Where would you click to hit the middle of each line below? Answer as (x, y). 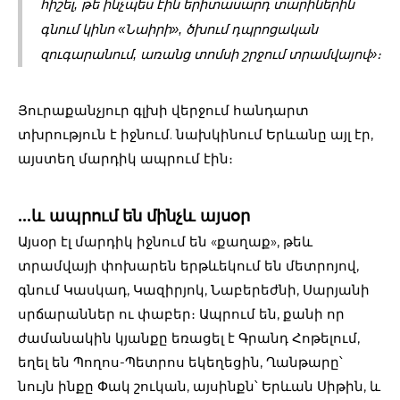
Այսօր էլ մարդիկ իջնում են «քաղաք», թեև (165, 241)
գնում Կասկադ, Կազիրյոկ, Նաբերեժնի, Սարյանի (194, 289)
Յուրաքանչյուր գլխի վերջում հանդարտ (163, 110)
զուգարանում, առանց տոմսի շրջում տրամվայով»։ (211, 54)
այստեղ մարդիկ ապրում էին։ (125, 158)
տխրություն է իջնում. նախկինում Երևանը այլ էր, (196, 134)
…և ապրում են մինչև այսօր (134, 215)
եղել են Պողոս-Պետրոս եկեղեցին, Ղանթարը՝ (180, 362)
